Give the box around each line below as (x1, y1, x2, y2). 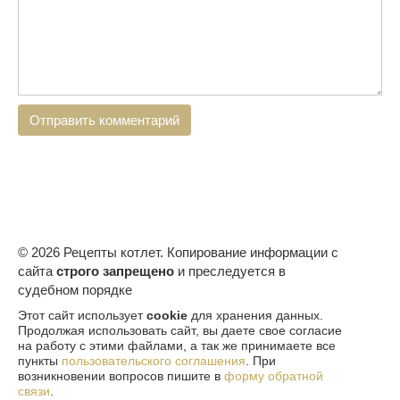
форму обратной (224, 369, 323, 383)
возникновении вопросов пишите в (18, 369, 224, 383)
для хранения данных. (187, 308, 323, 322)
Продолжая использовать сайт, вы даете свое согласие (18, 323, 342, 337)
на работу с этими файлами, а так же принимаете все (18, 338, 336, 353)
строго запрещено (56, 262, 174, 279)
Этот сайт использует (18, 308, 146, 322)
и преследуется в (174, 262, 286, 279)
